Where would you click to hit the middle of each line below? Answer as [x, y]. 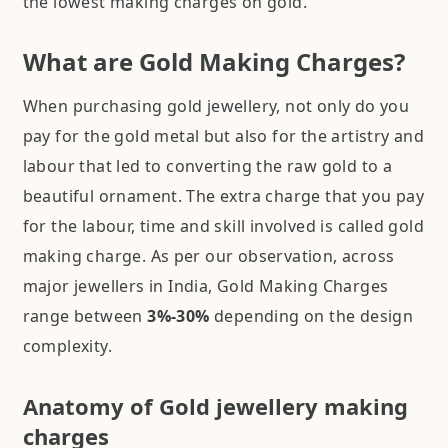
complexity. [67, 346]
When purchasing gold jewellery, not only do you [216, 106]
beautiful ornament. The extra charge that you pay [223, 196]
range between [85, 316]
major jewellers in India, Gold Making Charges [205, 286]
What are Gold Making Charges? [213, 62]
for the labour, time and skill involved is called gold [223, 226]
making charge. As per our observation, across [208, 256]
